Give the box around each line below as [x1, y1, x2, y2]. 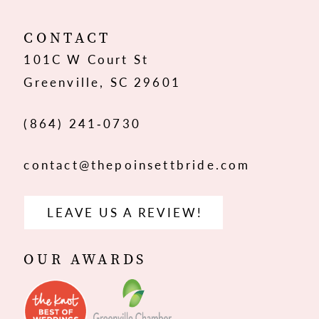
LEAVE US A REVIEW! [46, 203, 203, 221]
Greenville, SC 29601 [23, 73, 181, 90]
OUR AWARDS [23, 249, 147, 269]
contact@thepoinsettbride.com [23, 156, 251, 174]
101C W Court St [23, 50, 150, 68]
